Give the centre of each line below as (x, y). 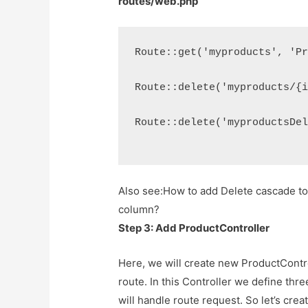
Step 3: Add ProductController (194, 228)
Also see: (141, 191)
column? (139, 210)
